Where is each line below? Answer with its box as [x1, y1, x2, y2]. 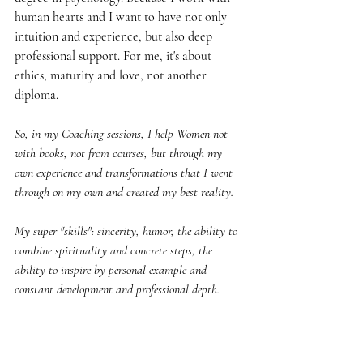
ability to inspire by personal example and [15, 261, 210, 278]
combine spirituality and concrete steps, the [15, 241, 216, 258]
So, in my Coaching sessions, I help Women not [15, 125, 231, 142]
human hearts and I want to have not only [15, 8, 230, 25]
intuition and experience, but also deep [15, 28, 216, 45]
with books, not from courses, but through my [15, 144, 225, 161]
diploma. [15, 86, 58, 103]
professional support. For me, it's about [15, 47, 215, 64]
